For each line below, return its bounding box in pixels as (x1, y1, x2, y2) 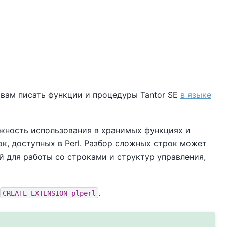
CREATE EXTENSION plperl (3, 188, 96, 197)
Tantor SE (140, 89, 178, 100)
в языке (180, 89, 211, 100)
